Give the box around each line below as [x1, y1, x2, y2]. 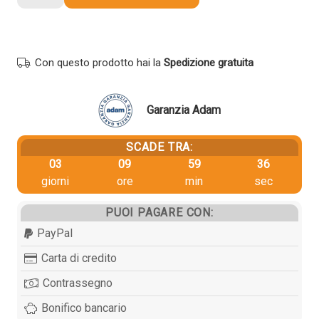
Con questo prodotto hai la [35, 56, 164, 69]
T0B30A [16, 28, 56, 43]
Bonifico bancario [41, 300, 127, 315]
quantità [16, 80, 56, 94]
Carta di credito [41, 251, 117, 265]
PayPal [37, 226, 73, 240]
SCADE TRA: [126, 140, 193, 154]
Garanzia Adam [146, 103, 221, 117]
